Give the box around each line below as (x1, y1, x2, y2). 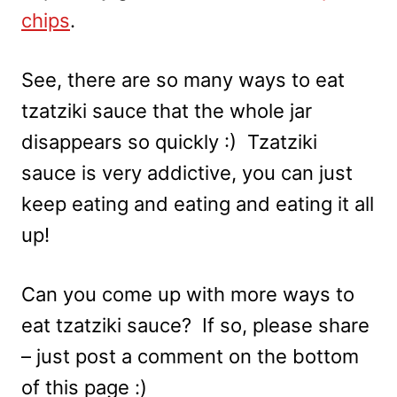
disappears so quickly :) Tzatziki (21, 129, 317, 153)
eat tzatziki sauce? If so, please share (21, 313, 370, 337)
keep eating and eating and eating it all (21, 191, 374, 215)
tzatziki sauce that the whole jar (21, 98, 312, 122)
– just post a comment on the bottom (21, 344, 359, 368)
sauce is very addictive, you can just (21, 160, 353, 184)
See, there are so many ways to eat (21, 67, 345, 91)
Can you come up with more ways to (21, 282, 354, 306)
